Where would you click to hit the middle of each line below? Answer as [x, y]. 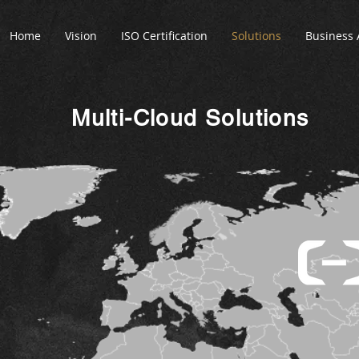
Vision [81, 36]
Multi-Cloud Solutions [190, 118]
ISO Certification [164, 36]
